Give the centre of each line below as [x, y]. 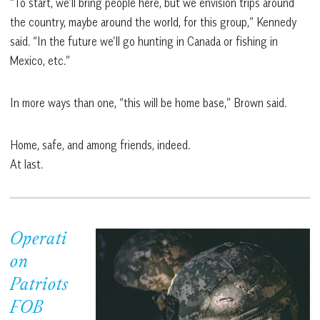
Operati [39, 240]
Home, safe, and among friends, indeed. [100, 145]
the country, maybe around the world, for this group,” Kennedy [153, 22]
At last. [26, 164]
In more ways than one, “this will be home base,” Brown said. [148, 102]
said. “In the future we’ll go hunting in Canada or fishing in [144, 41]
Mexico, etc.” [40, 60]
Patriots [39, 285]
